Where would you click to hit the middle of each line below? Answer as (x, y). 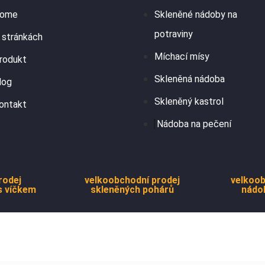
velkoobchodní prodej (132, 180)
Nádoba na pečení (194, 124)
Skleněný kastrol (189, 102)
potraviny (173, 34)
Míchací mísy (182, 57)
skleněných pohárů (132, 190)
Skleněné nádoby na (195, 15)
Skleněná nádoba (189, 79)
